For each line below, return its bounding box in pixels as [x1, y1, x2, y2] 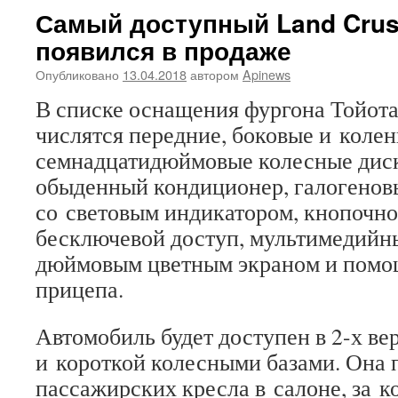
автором [190, 65, 239, 84]
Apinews [243, 65, 291, 84]
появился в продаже [36, 32, 291, 68]
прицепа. [36, 274, 123, 304]
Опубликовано [36, 65, 119, 84]
